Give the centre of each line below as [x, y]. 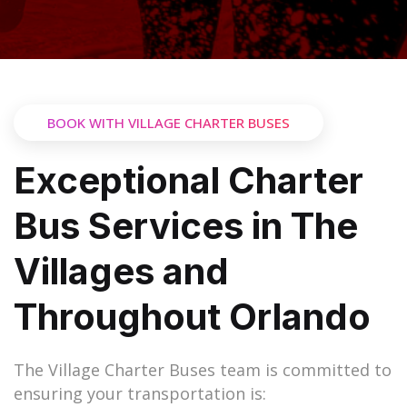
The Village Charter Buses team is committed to [203, 370]
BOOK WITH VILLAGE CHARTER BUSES [169, 123]
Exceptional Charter [189, 181]
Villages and [121, 272]
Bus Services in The [186, 226]
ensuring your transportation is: [142, 394]
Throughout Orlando [192, 317]
